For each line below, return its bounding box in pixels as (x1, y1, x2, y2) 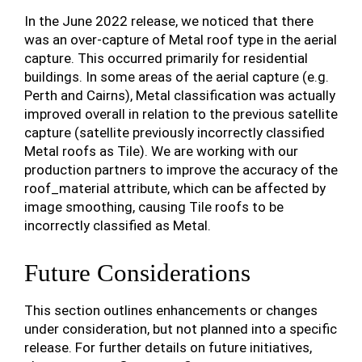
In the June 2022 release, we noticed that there (24, 13, 314, 29)
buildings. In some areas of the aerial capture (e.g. (24, 69, 329, 85)
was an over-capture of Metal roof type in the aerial (24, 32, 337, 48)
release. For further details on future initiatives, (24, 339, 312, 356)
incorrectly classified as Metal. (24, 217, 211, 234)
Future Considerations (24, 259, 250, 287)
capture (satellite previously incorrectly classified (24, 124, 325, 141)
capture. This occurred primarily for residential (24, 50, 308, 66)
